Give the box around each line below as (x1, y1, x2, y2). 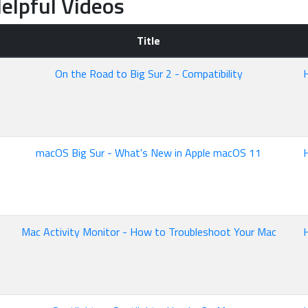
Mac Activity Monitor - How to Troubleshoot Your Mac (21, 223, 276, 240)
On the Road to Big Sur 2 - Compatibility (54, 65, 243, 82)
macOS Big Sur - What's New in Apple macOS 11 (36, 144, 261, 161)
